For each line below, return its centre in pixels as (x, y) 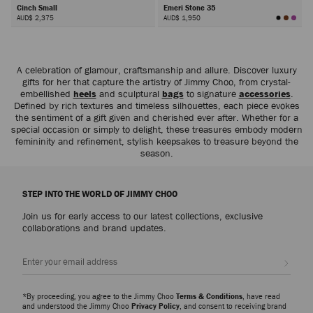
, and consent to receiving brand (233, 306)
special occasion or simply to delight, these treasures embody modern (156, 130)
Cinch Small (38, 7)
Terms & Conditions (209, 296)
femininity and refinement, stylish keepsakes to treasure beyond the (156, 141)
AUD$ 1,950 (182, 17)
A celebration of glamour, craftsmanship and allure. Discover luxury (156, 70)
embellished (46, 94)
